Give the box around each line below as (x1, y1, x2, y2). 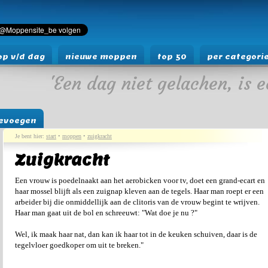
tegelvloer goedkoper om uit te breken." (15, 240, 144, 250)
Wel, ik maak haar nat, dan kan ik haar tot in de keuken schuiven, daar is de (15, 230, 257, 239)
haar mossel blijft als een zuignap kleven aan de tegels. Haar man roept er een (15, 187, 264, 196)
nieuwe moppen (65, 52, 137, 61)
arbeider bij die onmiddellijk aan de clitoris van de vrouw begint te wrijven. (15, 197, 260, 207)
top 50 (157, 52, 187, 61)
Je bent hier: (15, 133, 46, 139)
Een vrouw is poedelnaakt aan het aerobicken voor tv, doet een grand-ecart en (15, 176, 265, 185)
